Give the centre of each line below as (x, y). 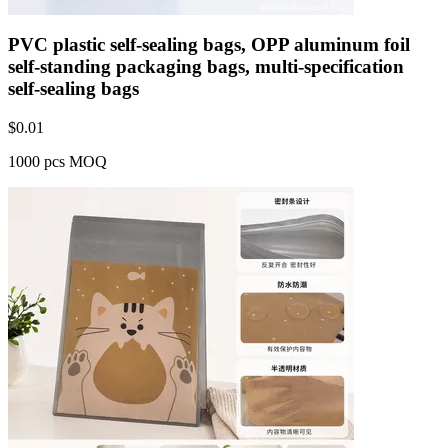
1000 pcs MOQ (57, 161)
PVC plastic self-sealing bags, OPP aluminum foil (209, 45)
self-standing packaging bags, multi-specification (206, 67)
